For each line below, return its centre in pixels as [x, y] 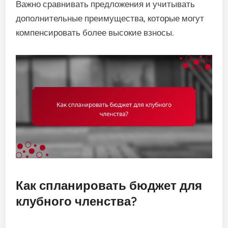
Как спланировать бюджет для [109, 185]
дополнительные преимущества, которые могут [110, 19]
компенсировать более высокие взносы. [95, 33]
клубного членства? [77, 201]
